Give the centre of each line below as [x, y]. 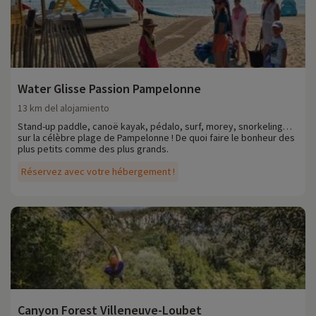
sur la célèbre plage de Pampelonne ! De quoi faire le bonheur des [156, 138]
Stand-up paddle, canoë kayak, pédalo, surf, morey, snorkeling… [155, 127]
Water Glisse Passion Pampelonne [109, 89]
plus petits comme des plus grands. [93, 149]
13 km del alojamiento [63, 108]
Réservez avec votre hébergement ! [98, 172]
